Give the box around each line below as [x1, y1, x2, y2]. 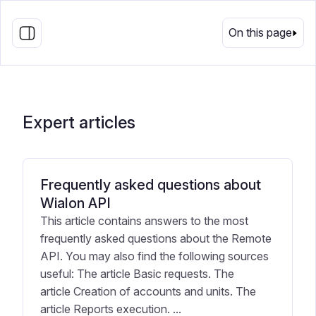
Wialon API [40, 195, 111, 212]
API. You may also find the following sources [40, 249, 269, 263]
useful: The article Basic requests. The [40, 267, 234, 281]
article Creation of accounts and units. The [40, 284, 256, 298]
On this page [229, 25, 292, 39]
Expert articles [23, 112, 135, 133]
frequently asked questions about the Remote [40, 231, 272, 245]
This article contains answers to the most [40, 214, 248, 228]
